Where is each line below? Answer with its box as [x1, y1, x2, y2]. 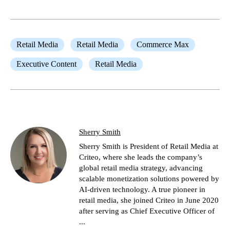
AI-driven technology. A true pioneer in [79, 185, 205, 194]
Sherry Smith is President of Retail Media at [79, 142, 218, 150]
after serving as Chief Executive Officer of [79, 207, 215, 215]
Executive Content [16, 60, 76, 68]
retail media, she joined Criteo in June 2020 [79, 196, 219, 204]
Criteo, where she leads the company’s [79, 153, 202, 161]
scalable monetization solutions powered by [79, 175, 219, 183]
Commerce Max [137, 40, 189, 49]
